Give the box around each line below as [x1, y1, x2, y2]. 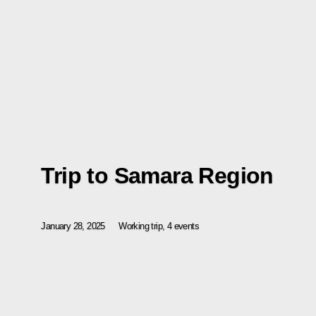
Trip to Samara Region [41, 163, 274, 189]
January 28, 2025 [41, 221, 105, 232]
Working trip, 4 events [119, 221, 200, 232]
